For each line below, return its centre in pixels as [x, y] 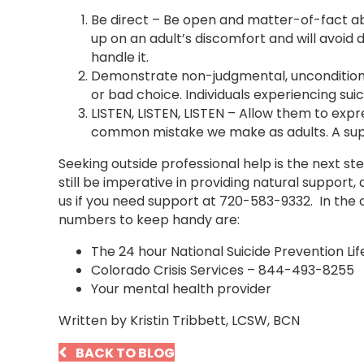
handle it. [120, 57]
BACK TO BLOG [125, 353]
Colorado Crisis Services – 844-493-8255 [223, 270]
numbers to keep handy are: [149, 219]
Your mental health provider [181, 288]
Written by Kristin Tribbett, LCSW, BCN [179, 320]
